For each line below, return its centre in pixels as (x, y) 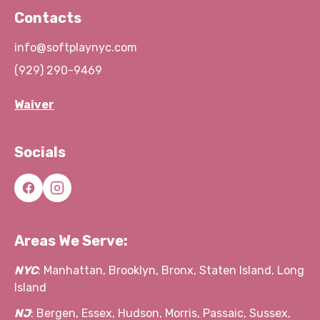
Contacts (48, 18)
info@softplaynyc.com (76, 47)
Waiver (34, 105)
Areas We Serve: (71, 241)
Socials (40, 152)
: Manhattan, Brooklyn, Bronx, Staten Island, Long (171, 270)
